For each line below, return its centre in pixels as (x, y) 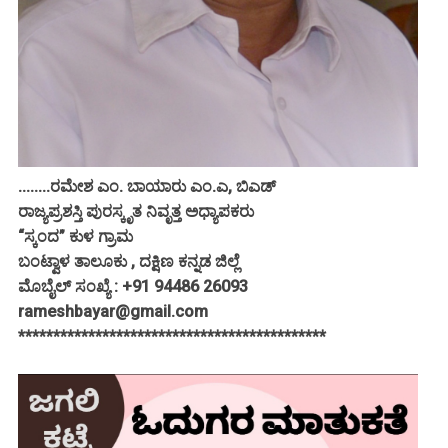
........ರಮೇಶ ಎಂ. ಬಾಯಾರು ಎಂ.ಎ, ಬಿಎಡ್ (147, 187)
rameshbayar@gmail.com (115, 312)
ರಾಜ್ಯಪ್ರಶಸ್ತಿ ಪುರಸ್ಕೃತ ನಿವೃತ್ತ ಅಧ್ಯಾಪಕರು (136, 212)
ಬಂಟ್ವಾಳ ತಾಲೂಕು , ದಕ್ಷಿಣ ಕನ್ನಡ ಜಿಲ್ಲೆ (128, 262)
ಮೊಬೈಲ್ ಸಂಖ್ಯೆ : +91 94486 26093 (133, 287)
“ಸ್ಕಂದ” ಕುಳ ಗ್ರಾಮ (75, 237)
